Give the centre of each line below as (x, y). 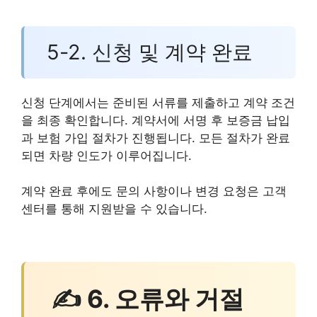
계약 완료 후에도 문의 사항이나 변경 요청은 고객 (154, 191)
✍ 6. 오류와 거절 (148, 299)
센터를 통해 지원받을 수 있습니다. (114, 209)
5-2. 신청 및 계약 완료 (149, 52)
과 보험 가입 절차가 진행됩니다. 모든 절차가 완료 (156, 138)
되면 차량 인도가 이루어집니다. (106, 155)
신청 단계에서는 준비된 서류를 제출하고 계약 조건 (158, 102)
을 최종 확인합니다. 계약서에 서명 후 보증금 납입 (156, 120)
